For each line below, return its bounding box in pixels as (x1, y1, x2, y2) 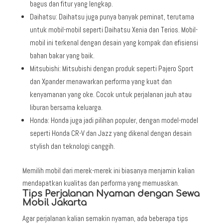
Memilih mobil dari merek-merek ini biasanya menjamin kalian (22, 165, 195, 175)
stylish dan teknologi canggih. (29, 141, 115, 151)
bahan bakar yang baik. (29, 50, 95, 60)
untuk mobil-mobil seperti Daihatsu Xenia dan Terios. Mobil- (29, 24, 198, 34)
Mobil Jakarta (22, 197, 87, 208)
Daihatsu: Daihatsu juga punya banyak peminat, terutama (29, 11, 194, 21)
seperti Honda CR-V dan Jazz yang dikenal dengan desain (29, 128, 192, 138)
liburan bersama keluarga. (29, 102, 103, 112)
